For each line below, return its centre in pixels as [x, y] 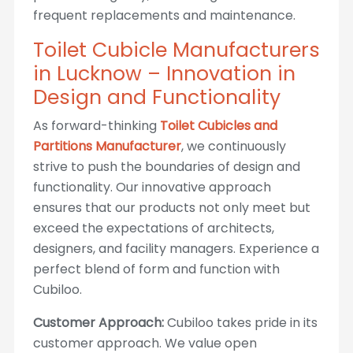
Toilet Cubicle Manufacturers [176, 50]
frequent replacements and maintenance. [164, 15]
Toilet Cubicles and [218, 126]
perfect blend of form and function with [156, 269]
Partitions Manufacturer [107, 146]
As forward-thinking [96, 126]
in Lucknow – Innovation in [164, 74]
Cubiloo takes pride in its [240, 323]
